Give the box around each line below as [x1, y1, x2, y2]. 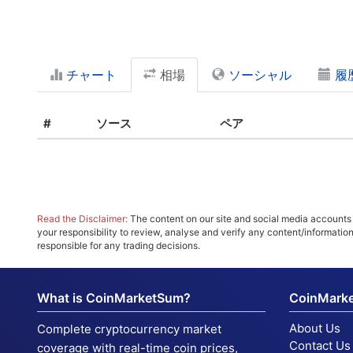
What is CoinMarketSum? [37, 290, 191, 306]
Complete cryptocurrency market [37, 321, 221, 336]
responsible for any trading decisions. [37, 240, 200, 251]
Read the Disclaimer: [37, 213, 128, 225]
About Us [289, 321, 340, 336]
